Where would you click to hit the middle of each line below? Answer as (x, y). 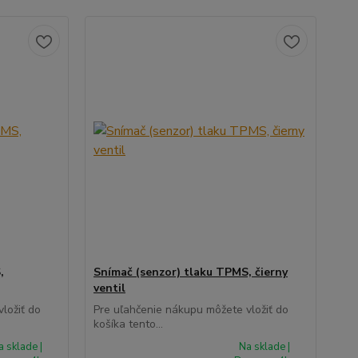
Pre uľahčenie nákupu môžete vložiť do (191, 310)
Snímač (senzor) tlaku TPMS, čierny (190, 272)
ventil (109, 288)
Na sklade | (265, 347)
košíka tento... (128, 324)
